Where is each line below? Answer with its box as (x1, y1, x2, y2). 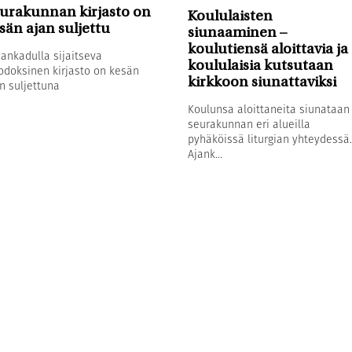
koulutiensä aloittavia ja (187, 42, 348, 57)
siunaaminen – (187, 25, 287, 41)
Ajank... (187, 145, 222, 162)
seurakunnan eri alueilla (187, 115, 310, 132)
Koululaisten (187, 9, 273, 24)
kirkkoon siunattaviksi (187, 75, 336, 90)
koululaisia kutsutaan (187, 58, 333, 74)
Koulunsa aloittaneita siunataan (187, 101, 350, 117)
